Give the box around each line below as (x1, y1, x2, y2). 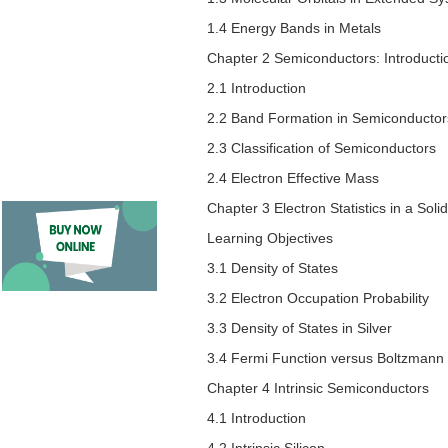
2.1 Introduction (207, 80, 306, 97)
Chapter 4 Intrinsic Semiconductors (207, 380, 429, 397)
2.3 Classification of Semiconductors (207, 140, 436, 157)
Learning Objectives (207, 230, 333, 247)
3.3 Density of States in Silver (207, 320, 392, 337)
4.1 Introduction (207, 410, 306, 427)
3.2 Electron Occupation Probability (207, 290, 429, 307)
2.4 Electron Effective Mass (207, 170, 379, 187)
